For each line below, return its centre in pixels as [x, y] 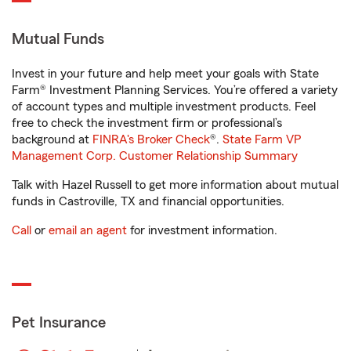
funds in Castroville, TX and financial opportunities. [148, 201]
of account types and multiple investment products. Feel [164, 107]
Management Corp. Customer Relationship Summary [155, 156]
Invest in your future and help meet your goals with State [165, 74]
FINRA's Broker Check [151, 139]
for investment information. [202, 230]
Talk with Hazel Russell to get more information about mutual [175, 185]
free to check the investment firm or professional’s [147, 123]
